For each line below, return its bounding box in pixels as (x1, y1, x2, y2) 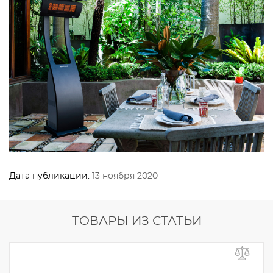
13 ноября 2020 (92, 172, 158, 181)
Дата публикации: (9, 172, 92, 181)
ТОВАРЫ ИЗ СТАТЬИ (71, 215, 202, 228)
